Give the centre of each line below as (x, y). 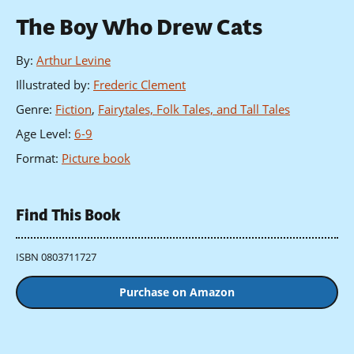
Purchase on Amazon (177, 292)
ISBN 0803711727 (56, 256)
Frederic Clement (139, 85)
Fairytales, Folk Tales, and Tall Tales (194, 109)
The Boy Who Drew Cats (139, 27)
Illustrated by (51, 85)
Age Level (42, 134)
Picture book (96, 158)
